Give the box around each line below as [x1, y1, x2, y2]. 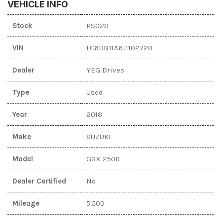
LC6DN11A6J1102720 [86, 43, 152, 52]
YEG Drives [86, 65, 124, 74]
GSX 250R [86, 154, 120, 163]
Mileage [12, 198, 39, 208]
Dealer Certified [12, 176, 66, 185]
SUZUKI [86, 132, 111, 141]
